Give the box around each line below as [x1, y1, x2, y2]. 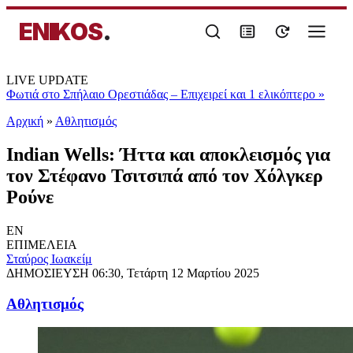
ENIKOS [19, 17, 102, 46]
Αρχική [6, 114, 43, 128]
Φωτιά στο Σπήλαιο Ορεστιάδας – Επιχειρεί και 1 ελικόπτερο [6, 87, 318, 101]
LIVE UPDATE [6, 73, 88, 87]
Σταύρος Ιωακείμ [6, 251, 92, 266]
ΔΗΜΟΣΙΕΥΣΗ [6, 266, 92, 280]
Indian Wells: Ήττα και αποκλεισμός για [6, 143, 330, 165]
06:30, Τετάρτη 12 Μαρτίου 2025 [92, 266, 259, 280]
